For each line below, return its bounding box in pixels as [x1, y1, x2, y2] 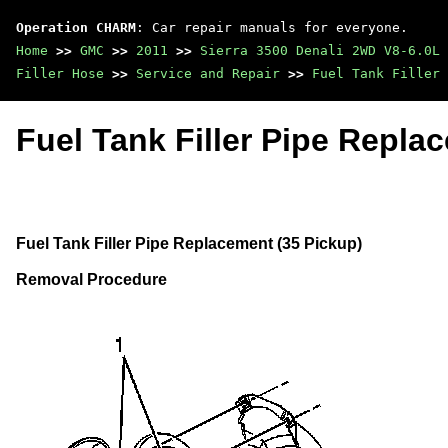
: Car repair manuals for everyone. [136, 20, 408, 35]
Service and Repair [136, 66, 280, 81]
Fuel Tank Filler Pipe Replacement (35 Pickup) [16, 234, 362, 252]
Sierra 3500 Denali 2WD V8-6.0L [200, 43, 440, 58]
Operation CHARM [16, 20, 136, 35]
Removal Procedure [16, 270, 167, 288]
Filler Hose [16, 66, 104, 81]
